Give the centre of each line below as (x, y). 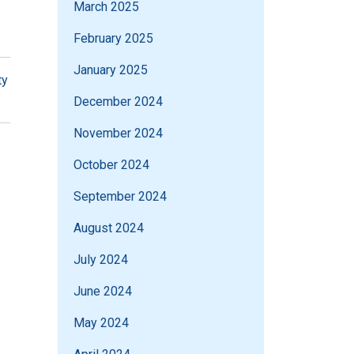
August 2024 (109, 228)
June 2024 (103, 292)
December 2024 (118, 102)
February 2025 (113, 39)
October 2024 (111, 165)
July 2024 (101, 260)
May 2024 (101, 323)
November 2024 (118, 134)
